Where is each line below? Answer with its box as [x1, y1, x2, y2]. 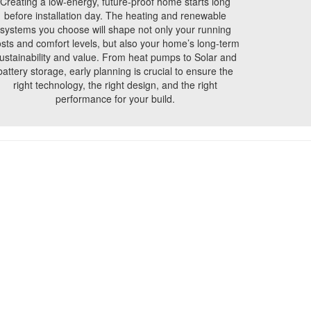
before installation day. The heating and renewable [4, 8, 226, 23]
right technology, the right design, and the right [13, 78, 217, 92]
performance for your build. [56, 92, 175, 106]
